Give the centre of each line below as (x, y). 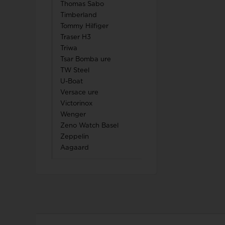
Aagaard (75, 148)
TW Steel (75, 71)
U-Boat (72, 82)
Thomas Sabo (82, 4)
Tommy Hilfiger (84, 26)
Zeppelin (75, 137)
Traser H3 (76, 37)
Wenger (73, 115)
